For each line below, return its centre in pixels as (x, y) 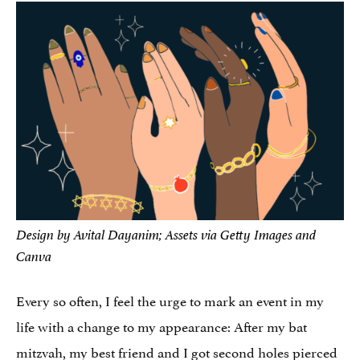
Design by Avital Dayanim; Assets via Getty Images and (166, 235)
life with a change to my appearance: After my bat (162, 325)
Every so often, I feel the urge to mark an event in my (170, 299)
